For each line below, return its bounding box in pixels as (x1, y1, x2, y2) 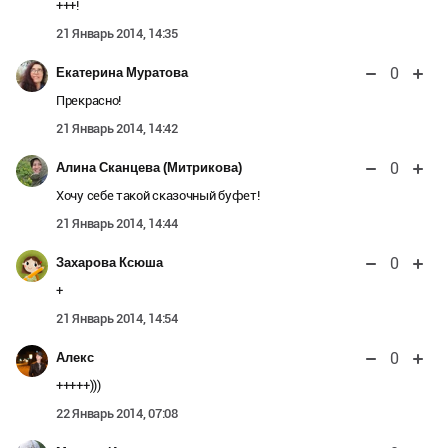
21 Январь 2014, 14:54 (56, 310, 178, 326)
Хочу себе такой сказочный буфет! (56, 187, 260, 203)
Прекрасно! (56, 92, 121, 108)
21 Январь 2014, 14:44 (56, 215, 178, 231)
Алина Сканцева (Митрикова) (56, 159, 242, 175)
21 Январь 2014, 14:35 (56, 25, 178, 41)
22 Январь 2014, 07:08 (56, 405, 178, 421)
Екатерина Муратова (56, 64, 188, 80)
